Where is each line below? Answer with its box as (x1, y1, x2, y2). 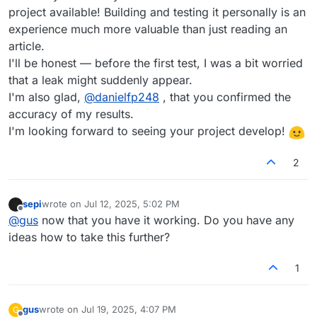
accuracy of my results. (8, 107, 134, 122)
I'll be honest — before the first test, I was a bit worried (8, 56, 303, 71)
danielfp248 (95, 90, 159, 105)
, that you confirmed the (159, 90, 291, 105)
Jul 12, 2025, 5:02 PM (84, 198, 180, 210)
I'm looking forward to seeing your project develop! (8, 124, 289, 139)
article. (8, 39, 45, 54)
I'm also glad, (8, 90, 84, 105)
